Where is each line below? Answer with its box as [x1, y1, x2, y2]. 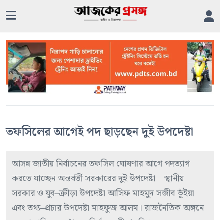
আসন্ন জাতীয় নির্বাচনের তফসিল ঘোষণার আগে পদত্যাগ [12, 157, 190, 171]
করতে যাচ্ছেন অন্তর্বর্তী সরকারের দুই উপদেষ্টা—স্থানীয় [12, 171, 184, 186]
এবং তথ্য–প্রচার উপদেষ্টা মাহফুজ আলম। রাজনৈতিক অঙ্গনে [12, 201, 204, 216]
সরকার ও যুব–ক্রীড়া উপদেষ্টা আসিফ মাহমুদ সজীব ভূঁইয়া [12, 186, 194, 201]
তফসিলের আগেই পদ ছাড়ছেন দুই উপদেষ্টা [6, 123, 193, 142]
